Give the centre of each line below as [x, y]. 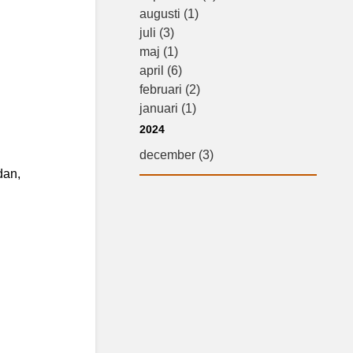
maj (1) [159, 52]
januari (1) [168, 108]
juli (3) [157, 33]
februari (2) [170, 89]
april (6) [161, 71]
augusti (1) [169, 14]
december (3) [177, 155]
